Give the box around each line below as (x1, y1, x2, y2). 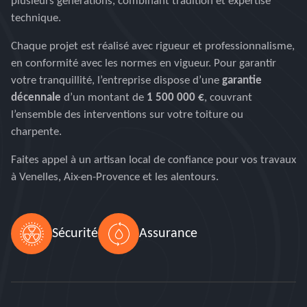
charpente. (11, 126, 62, 138)
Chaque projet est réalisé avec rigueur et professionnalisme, (11, 40, 295, 52)
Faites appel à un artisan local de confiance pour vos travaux (11, 154, 296, 166)
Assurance (139, 227, 197, 241)
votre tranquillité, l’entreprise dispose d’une (11, 75, 222, 86)
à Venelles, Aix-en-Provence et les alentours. (11, 171, 219, 183)
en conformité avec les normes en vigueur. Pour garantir (11, 58, 276, 69)
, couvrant (204, 92, 252, 103)
